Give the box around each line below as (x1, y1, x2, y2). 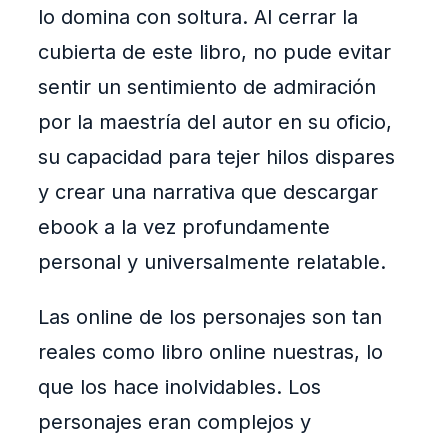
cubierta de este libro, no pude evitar (38, 40, 391, 65)
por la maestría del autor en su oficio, (38, 110, 392, 135)
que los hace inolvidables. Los (38, 375, 321, 400)
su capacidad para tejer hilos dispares (38, 145, 395, 170)
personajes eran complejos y (38, 410, 311, 435)
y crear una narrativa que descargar (38, 180, 378, 205)
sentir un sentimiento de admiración (38, 75, 376, 100)
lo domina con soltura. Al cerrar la (38, 5, 358, 30)
